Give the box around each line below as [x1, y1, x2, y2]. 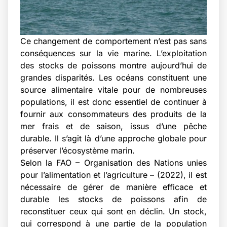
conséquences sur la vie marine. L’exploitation [20, 48, 207, 58]
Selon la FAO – [20, 157, 84, 168]
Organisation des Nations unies [84, 157, 207, 168]
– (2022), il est [147, 169, 207, 180]
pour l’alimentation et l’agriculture [20, 169, 147, 180]
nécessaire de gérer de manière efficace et [20, 181, 207, 192]
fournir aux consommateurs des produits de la [20, 108, 207, 119]
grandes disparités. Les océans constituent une [20, 72, 207, 83]
